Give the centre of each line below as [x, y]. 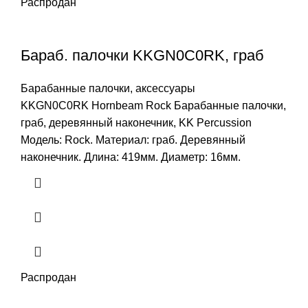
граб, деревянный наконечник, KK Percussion [136, 122]
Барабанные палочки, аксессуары [108, 88]
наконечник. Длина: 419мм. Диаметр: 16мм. [131, 157]
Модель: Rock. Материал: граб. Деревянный [133, 140]
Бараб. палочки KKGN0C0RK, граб [142, 55]
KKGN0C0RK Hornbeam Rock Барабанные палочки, [153, 105]
